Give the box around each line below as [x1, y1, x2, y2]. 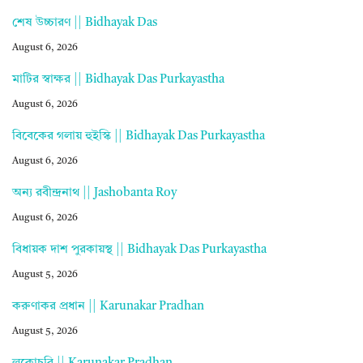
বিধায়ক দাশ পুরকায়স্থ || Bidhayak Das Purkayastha [12, 243, 267, 256]
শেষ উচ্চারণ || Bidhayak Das [12, 16, 157, 29]
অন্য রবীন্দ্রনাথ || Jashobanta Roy [12, 186, 177, 199]
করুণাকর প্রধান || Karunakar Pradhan [12, 300, 204, 313]
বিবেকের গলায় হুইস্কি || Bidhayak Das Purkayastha [12, 130, 265, 143]
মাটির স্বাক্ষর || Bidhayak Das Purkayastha [12, 73, 224, 86]
